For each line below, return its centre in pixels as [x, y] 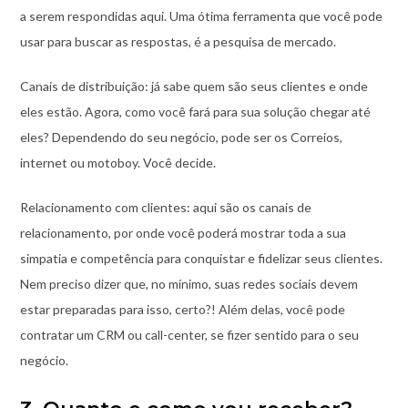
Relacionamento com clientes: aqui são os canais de [165, 208]
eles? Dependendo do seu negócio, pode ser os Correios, [181, 138]
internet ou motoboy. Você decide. [117, 163]
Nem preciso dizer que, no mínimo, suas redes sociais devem [189, 284]
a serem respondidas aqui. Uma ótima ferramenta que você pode [201, 16]
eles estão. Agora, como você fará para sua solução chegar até [195, 112]
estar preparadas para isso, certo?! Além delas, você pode [182, 310]
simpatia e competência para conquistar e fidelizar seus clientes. [201, 259]
